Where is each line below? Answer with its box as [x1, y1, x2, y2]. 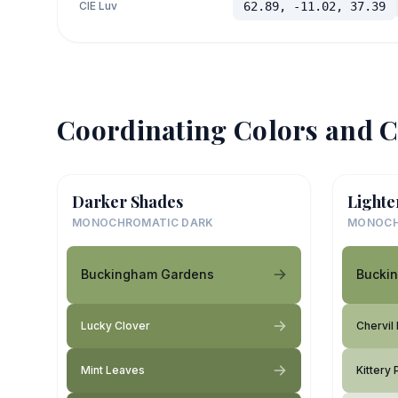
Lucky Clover [81, 318, 150, 332]
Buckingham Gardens [81, 267, 214, 282]
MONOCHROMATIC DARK [72, 215, 214, 229]
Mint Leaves [81, 362, 145, 377]
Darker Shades [72, 190, 183, 212]
